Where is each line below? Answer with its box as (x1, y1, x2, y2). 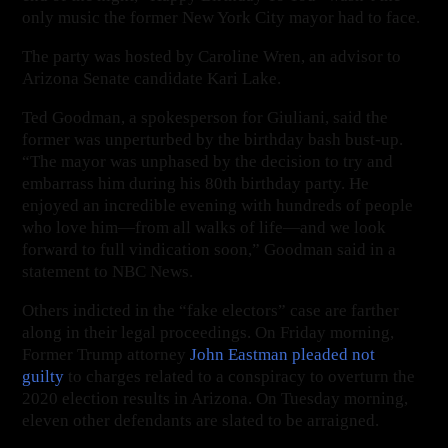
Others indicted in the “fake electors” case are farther (22, 300, 400, 320)
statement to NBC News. (22, 261, 198, 281)
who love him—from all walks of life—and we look (22, 217, 387, 237)
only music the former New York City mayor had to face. (22, 7, 425, 27)
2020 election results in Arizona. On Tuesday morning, (22, 388, 409, 408)
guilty (22, 366, 65, 386)
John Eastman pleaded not (190, 344, 376, 364)
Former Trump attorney (22, 344, 191, 364)
